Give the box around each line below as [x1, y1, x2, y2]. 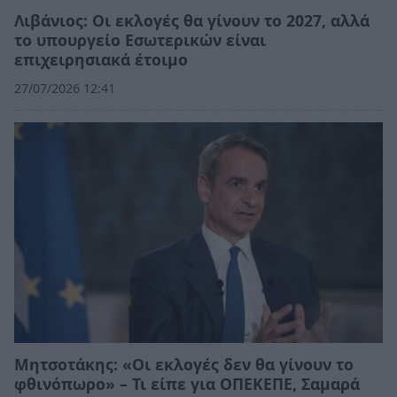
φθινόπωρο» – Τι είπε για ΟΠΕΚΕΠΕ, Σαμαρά [14, 372, 360, 394]
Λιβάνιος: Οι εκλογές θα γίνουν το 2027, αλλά [14, 9, 370, 31]
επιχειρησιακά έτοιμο [14, 48, 188, 70]
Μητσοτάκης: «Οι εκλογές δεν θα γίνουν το [14, 353, 354, 375]
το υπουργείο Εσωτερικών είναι [14, 28, 266, 51]
